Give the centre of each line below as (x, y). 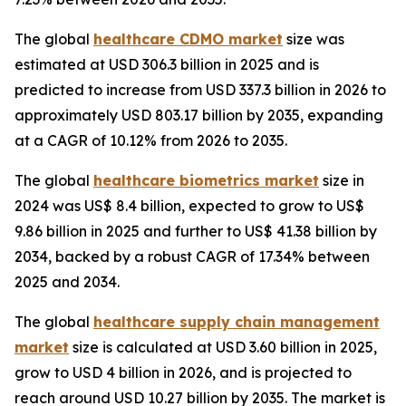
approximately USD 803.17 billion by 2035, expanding (199, 116)
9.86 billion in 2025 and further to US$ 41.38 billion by (196, 232)
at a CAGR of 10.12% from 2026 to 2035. (151, 141)
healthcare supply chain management (237, 322)
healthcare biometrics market (206, 181)
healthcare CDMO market (188, 39)
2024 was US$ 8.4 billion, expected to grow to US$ (189, 206)
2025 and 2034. (67, 282)
